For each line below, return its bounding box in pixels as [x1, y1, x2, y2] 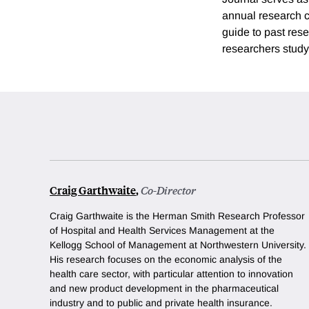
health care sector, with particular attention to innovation [50, 268, 293, 280]
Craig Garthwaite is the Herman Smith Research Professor [50, 210, 305, 222]
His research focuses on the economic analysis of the [50, 254, 282, 266]
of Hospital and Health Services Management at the [50, 225, 275, 237]
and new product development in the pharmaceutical [50, 283, 279, 295]
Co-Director [141, 183, 196, 198]
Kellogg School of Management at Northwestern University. [50, 239, 306, 251]
